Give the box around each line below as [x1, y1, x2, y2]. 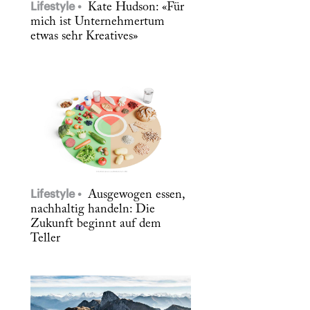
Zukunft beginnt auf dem [30, 217, 161, 230]
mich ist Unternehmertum [30, 15, 165, 28]
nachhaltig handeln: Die [30, 203, 155, 216]
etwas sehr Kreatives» [30, 30, 138, 43]
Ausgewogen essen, [84, 188, 185, 201]
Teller [30, 232, 60, 245]
